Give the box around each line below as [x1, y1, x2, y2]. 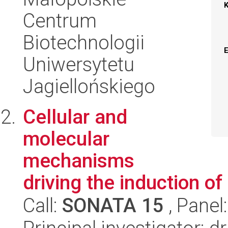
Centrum [23, 9, 97, 32]
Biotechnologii [23, 31, 145, 54]
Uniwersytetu [23, 53, 134, 76]
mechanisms [23, 149, 134, 172]
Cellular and [23, 105, 127, 128]
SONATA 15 [62, 194, 164, 217]
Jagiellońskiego [23, 75, 155, 98]
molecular [23, 127, 109, 150]
